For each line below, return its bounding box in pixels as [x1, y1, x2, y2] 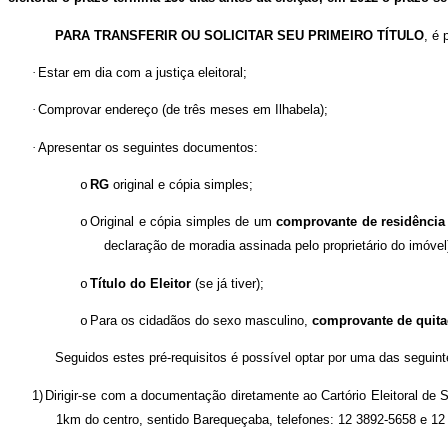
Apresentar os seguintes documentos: [38, 139, 258, 155]
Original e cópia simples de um [90, 214, 277, 230]
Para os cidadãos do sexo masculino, [90, 312, 312, 328]
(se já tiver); [195, 275, 264, 291]
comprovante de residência [276, 214, 446, 230]
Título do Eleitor [90, 275, 195, 291]
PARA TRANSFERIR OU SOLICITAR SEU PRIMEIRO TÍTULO [55, 27, 425, 43]
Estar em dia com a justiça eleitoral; [38, 64, 247, 80]
